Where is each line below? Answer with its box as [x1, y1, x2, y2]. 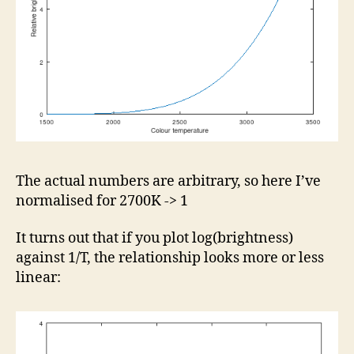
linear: [16, 269, 61, 288]
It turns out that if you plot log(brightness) [16, 229, 293, 248]
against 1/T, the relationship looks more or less [16, 249, 324, 268]
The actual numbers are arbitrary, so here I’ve [16, 171, 321, 190]
